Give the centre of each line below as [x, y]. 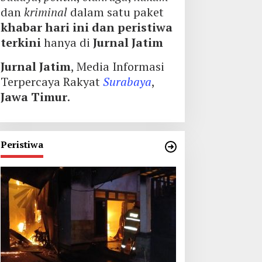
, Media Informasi [117, 66]
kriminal [45, 12]
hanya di [67, 42]
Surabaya [127, 82]
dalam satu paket [115, 12]
